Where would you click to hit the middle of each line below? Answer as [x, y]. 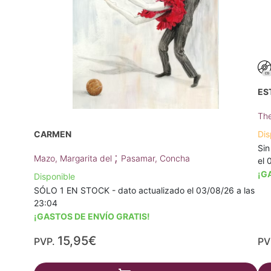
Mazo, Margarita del [74, 158]
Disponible [54, 177]
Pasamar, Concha [155, 158]
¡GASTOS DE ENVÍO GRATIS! [92, 217]
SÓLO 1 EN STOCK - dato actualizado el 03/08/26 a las [144, 191]
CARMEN [53, 134]
